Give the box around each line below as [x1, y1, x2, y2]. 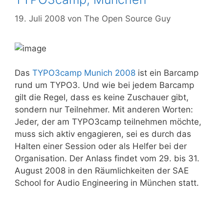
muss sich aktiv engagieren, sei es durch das [15, 129, 191, 139]
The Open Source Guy [84, 13, 171, 23]
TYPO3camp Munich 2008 [32, 68, 135, 78]
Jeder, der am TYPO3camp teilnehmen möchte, [15, 117, 201, 127]
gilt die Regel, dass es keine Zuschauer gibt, [15, 92, 189, 102]
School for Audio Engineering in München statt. [15, 178, 199, 188]
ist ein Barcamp [135, 68, 198, 78]
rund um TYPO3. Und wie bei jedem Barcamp [15, 80, 194, 90]
